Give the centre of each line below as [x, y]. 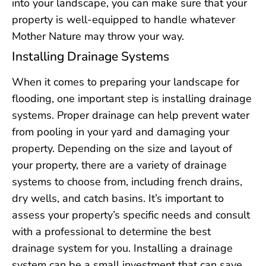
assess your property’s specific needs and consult [131, 215]
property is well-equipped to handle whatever [123, 19]
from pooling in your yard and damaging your [121, 132]
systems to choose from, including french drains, [127, 181]
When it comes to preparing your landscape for [126, 82]
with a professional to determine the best [111, 231]
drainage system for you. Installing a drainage [122, 248]
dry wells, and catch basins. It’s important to [118, 198]
